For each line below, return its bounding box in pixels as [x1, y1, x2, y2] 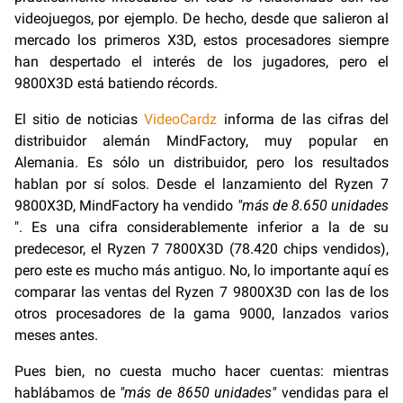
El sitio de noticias [14, 110, 145, 128]
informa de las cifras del [217, 110, 390, 128]
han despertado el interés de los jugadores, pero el [14, 52, 389, 70]
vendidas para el [276, 383, 389, 401]
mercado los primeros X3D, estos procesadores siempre [14, 31, 389, 49]
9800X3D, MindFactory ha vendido [14, 196, 237, 214]
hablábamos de [14, 383, 121, 401]
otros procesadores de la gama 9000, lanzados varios [14, 304, 389, 322]
